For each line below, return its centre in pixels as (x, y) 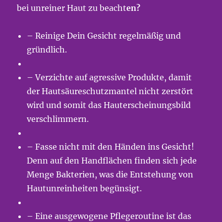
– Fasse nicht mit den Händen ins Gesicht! (111, 147)
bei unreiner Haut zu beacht (72, 8)
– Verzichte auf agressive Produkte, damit (110, 77)
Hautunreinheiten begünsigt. (84, 188)
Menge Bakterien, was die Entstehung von (110, 174)
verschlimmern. (58, 119)
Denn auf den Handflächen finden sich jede (112, 161)
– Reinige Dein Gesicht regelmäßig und (104, 36)
